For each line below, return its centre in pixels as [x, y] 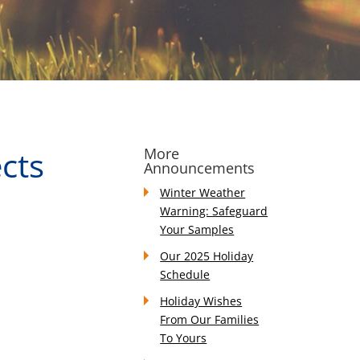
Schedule [185, 274]
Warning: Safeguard [214, 211]
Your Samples [197, 229]
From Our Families [210, 319]
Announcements [200, 168]
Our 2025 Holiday [207, 256]
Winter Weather [203, 192]
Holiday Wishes [201, 301]
